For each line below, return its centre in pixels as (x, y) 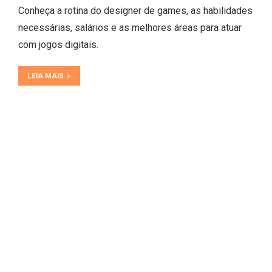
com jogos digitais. (58, 45)
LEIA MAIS (45, 76)
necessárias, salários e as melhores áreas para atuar (130, 28)
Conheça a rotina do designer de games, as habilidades (135, 11)
